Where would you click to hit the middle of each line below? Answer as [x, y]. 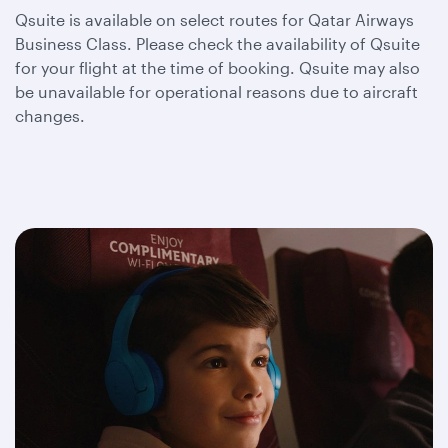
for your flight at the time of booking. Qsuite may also [217, 67]
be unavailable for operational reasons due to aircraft [216, 91]
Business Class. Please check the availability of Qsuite [217, 43]
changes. [52, 115]
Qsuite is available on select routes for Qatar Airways [214, 19]
